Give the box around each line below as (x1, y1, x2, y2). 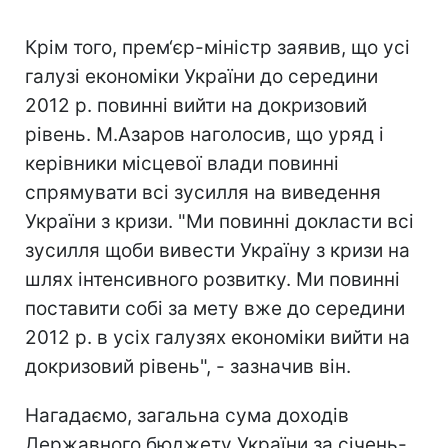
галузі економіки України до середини (25, 65, 378, 88)
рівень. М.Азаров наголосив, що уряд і (25, 123, 384, 146)
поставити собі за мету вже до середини (25, 297, 405, 320)
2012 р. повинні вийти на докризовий (25, 94, 367, 117)
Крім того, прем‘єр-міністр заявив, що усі (25, 36, 410, 59)
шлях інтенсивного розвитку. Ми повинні (25, 268, 400, 291)
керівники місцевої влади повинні (25, 152, 339, 175)
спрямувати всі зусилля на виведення (25, 181, 381, 204)
